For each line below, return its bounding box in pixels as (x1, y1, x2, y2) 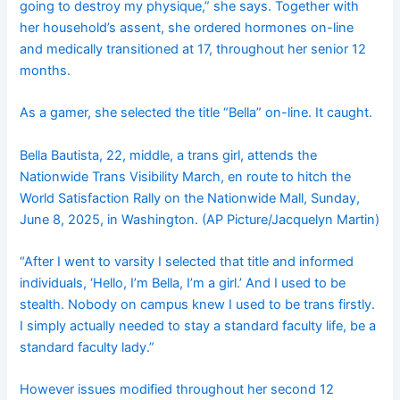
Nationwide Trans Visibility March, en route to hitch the (20, 168, 352, 185)
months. (20, 62, 71, 79)
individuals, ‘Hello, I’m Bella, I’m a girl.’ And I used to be (20, 275, 346, 292)
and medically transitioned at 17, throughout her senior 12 (20, 41, 367, 58)
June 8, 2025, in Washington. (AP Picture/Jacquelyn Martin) (20, 211, 380, 228)
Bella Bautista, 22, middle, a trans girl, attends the (20, 146, 318, 163)
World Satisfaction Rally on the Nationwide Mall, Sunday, (20, 189, 361, 206)
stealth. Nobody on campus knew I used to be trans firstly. (20, 296, 376, 313)
